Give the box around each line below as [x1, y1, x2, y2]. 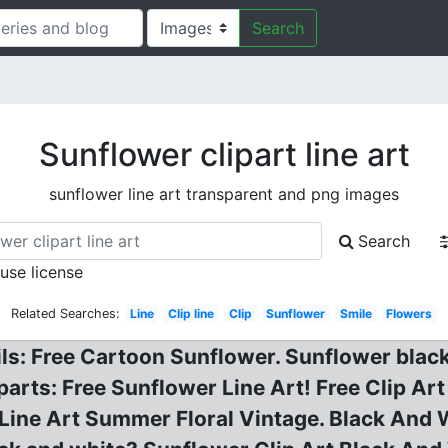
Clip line [168, 306, 215, 321]
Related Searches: [10, 306, 120, 321]
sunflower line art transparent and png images [49, 184, 399, 204]
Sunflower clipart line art [38, 135, 410, 174]
